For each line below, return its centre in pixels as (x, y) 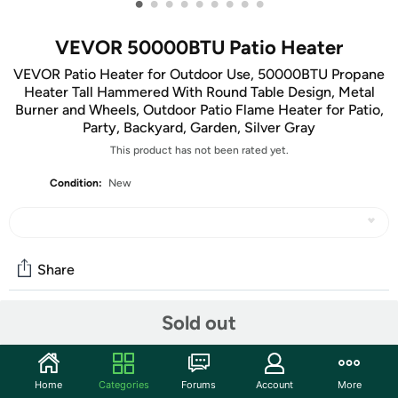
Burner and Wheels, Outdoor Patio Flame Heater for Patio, (199, 110)
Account (274, 384)
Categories (123, 384)
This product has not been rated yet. (199, 150)
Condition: (76, 183)
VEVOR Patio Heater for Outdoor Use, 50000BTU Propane (199, 74)
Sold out (199, 322)
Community (57, 332)
